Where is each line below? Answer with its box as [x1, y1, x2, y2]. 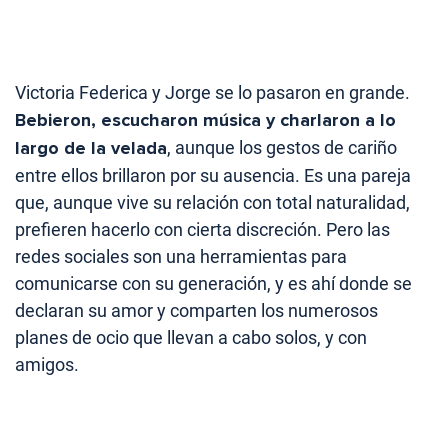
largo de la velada [15, 137, 167, 160]
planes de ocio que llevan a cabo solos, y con [15, 327, 367, 349]
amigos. [15, 354, 79, 376]
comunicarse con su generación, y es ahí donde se [15, 273, 412, 295]
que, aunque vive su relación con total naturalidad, [15, 192, 410, 214]
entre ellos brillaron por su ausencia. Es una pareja [15, 165, 411, 187]
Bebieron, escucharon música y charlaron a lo [15, 109, 396, 132]
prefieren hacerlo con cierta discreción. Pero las [15, 219, 390, 241]
